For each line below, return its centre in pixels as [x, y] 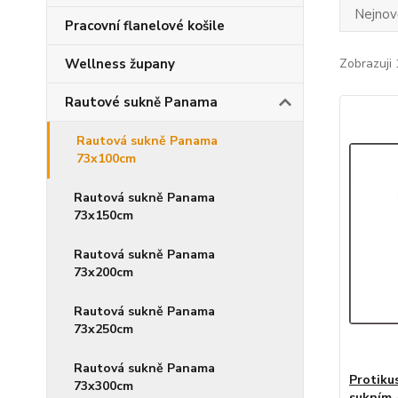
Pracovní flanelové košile [145, 26]
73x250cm [103, 329]
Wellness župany [120, 64]
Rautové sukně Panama [141, 102]
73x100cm [106, 159]
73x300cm [103, 386]
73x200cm [103, 272]
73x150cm [103, 215]
